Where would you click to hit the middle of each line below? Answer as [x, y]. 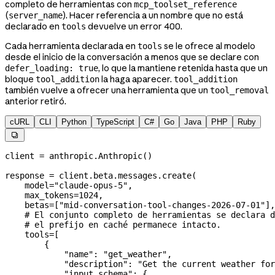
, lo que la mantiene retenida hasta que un [183, 68]
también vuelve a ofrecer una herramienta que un [107, 90]
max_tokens [39, 195]
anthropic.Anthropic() [98, 156]
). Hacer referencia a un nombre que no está [153, 15]
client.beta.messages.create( [125, 175]
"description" [66, 264]
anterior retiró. [36, 101]
